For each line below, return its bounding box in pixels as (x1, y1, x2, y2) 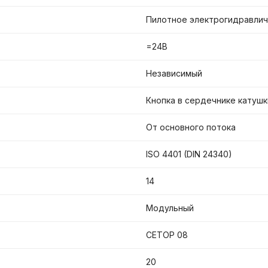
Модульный (146, 203, 194, 214)
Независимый (146, 68, 202, 79)
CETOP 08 (146, 230, 188, 240)
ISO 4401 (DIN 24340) (146, 149, 232, 160)
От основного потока (146, 122, 236, 133)
